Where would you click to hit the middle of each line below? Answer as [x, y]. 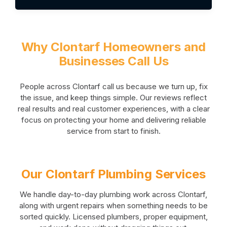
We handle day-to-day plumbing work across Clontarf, [113, 194]
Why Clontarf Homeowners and [113, 47]
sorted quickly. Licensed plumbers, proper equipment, [113, 216]
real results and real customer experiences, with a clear [113, 108]
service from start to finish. [113, 131]
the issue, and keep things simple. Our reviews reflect [113, 97]
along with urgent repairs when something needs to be [113, 205]
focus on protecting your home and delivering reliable [113, 120]
